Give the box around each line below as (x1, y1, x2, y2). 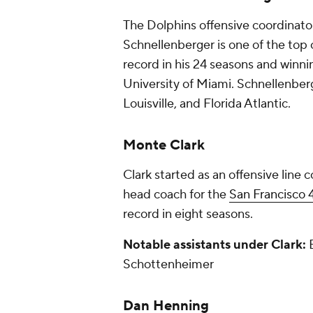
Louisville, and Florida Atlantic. (123, 96, 291, 112)
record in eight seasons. (123, 206, 256, 222)
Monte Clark (123, 136, 208, 154)
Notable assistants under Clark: (123, 237, 306, 253)
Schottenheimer (123, 256, 217, 272)
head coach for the (123, 187, 229, 203)
